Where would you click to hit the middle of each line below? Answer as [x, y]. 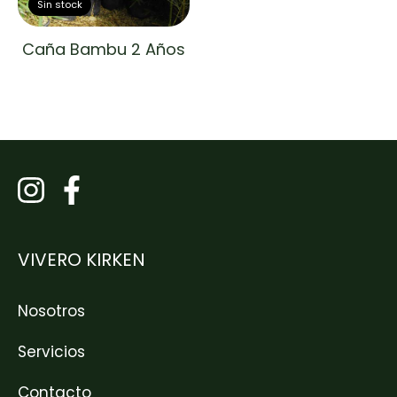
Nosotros [51, 311]
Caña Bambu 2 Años [104, 49]
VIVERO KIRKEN [82, 259]
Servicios [51, 351]
